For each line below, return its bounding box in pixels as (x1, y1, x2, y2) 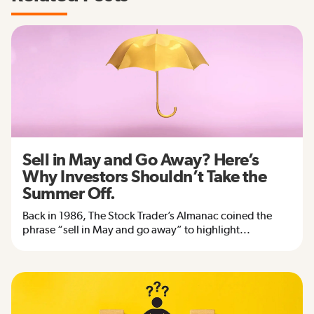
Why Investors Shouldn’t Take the (22, 167, 266, 186)
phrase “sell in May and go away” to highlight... (22, 223, 250, 237)
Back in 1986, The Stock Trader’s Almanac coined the (22, 209, 272, 223)
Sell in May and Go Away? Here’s (22, 150, 259, 170)
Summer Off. (22, 184, 116, 203)
